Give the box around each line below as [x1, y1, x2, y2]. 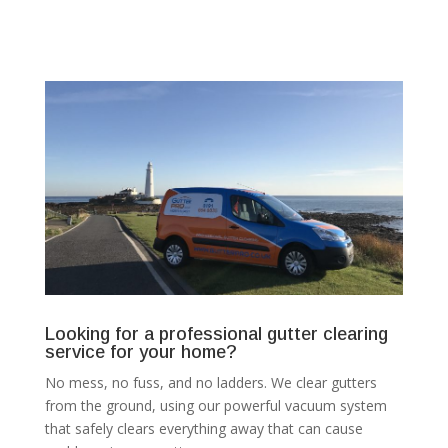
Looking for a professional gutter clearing [44, 324, 388, 345]
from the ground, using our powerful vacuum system [44, 396, 387, 416]
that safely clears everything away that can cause [44, 419, 363, 439]
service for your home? [44, 342, 237, 363]
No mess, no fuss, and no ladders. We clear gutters [44, 373, 377, 393]
